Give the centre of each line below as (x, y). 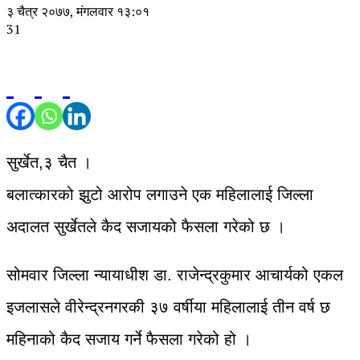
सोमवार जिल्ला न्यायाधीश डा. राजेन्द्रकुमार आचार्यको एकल (175, 274)
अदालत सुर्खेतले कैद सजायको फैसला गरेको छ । (146, 226)
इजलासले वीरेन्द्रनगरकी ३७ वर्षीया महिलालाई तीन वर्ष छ (168, 307)
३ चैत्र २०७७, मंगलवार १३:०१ (78, 11)
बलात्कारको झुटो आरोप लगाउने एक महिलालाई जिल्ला (160, 194)
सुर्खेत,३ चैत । (49, 162)
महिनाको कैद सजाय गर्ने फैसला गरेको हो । (129, 339)
